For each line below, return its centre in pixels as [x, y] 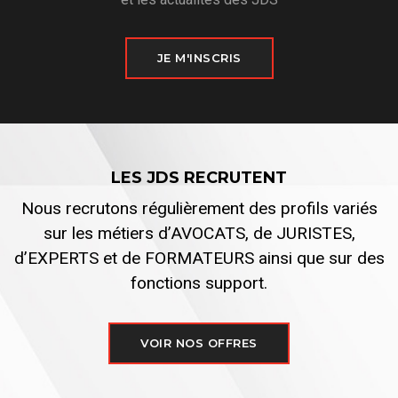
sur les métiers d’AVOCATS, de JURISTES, [199, 233]
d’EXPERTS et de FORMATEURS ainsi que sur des [199, 258]
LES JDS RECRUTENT [199, 177]
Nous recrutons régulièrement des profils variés [199, 208]
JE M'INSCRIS [199, 57]
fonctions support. [199, 283]
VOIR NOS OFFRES [199, 342]
